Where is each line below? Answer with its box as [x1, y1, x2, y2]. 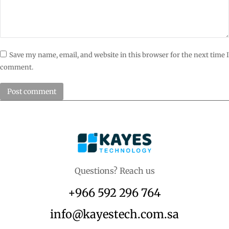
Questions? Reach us [74, 165, 155, 176]
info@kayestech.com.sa [50, 207, 179, 221]
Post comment [7, 87, 56, 96]
